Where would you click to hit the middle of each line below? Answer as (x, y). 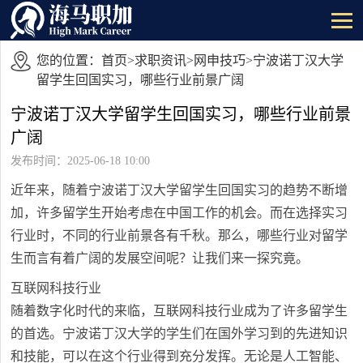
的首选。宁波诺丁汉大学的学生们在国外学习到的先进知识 (179, 333)
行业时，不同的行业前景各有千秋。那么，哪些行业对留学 (179, 235)
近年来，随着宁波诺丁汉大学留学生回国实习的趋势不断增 (179, 190)
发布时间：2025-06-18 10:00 (81, 161)
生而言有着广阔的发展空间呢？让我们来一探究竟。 (160, 258)
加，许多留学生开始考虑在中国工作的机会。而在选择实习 (179, 212)
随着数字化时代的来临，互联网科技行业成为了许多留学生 (179, 310)
